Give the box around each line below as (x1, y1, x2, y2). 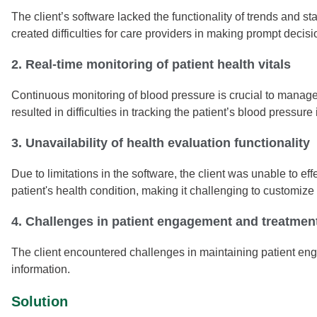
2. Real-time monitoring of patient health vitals (11, 57, 291, 71)
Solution (11, 293, 68, 309)
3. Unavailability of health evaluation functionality (11, 135, 310, 150)
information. (11, 263, 70, 275)
